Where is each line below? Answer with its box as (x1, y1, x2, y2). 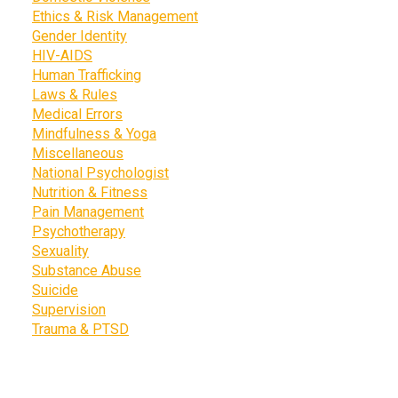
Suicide (32, 281, 78, 298)
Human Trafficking (32, 66, 141, 84)
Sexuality (32, 242, 89, 259)
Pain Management (32, 203, 144, 220)
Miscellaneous (32, 144, 123, 162)
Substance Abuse (32, 261, 141, 279)
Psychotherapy (32, 222, 125, 240)
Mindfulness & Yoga (32, 124, 156, 142)
